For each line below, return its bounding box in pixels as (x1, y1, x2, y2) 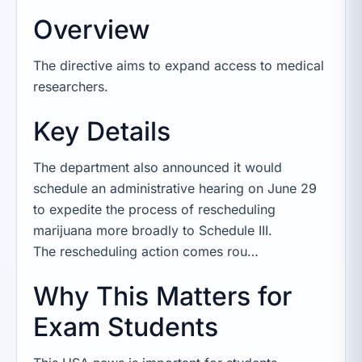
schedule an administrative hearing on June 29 (33, 180, 317, 197)
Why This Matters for (33, 280, 292, 313)
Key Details (33, 116, 170, 148)
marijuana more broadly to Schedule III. (33, 222, 272, 239)
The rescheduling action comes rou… (33, 243, 259, 260)
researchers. (33, 78, 108, 95)
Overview (33, 14, 150, 46)
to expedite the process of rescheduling (33, 201, 276, 218)
